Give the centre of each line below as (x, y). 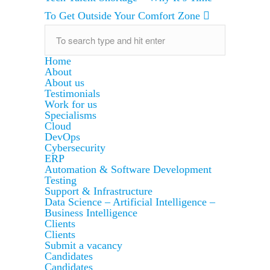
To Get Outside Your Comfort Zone (124, 16)
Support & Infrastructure (99, 191)
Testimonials (72, 93)
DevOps (62, 137)
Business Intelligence (91, 213)
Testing (61, 180)
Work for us (71, 104)
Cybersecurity (75, 148)
